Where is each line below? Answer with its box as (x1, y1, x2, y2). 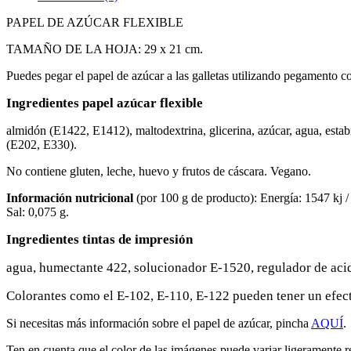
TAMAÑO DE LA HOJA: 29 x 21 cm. (6, 42, 203, 56)
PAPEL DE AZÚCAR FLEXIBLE (6, 15, 183, 29)
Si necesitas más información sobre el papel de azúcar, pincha (6, 316, 311, 330)
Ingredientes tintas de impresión (6, 231, 193, 247)
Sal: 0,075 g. (6, 204, 69, 219)
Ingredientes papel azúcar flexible (6, 95, 203, 110)
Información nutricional (6, 190, 133, 204)
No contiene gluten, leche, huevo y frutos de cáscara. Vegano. (6, 164, 311, 178)
